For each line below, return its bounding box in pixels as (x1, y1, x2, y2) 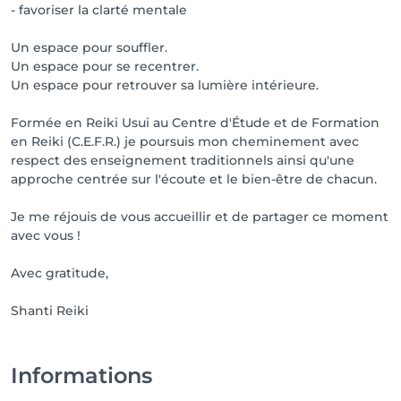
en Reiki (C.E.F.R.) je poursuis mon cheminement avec (11, 133, 359, 149)
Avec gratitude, (11, 265, 108, 281)
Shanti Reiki (11, 303, 89, 319)
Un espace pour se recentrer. (11, 58, 199, 74)
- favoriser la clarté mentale (11, 2, 187, 18)
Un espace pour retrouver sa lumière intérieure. (11, 77, 319, 93)
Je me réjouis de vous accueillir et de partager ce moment (11, 209, 388, 225)
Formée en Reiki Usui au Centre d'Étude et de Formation (11, 115, 380, 131)
